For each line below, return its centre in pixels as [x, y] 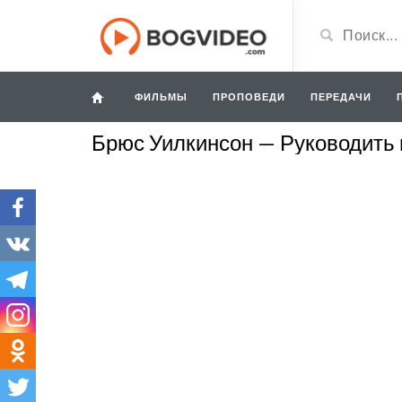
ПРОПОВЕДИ [249, 96]
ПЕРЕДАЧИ [341, 96]
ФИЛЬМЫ [161, 96]
